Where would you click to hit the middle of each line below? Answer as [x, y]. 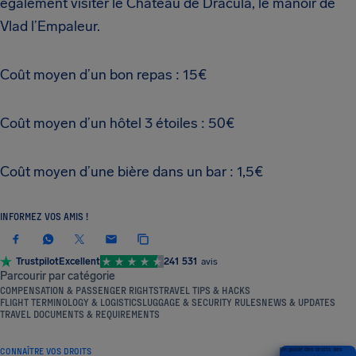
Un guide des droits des [311, 349]
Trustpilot [37, 261]
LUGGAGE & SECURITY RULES [202, 302]
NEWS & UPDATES [298, 302]
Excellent [79, 261]
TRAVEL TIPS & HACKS [205, 290]
